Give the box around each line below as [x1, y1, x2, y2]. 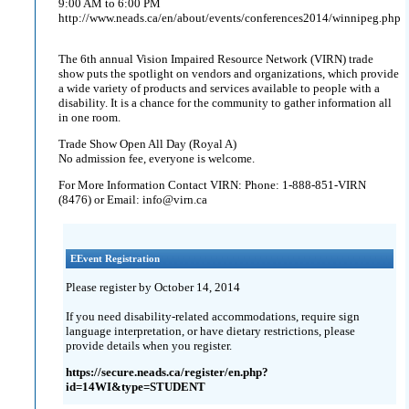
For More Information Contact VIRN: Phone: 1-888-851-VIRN [58, 178, 366, 192]
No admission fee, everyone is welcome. [58, 152, 255, 165]
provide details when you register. [66, 338, 232, 352]
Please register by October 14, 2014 [66, 279, 240, 294]
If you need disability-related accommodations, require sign [66, 309, 360, 323]
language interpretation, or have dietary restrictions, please [66, 323, 355, 338]
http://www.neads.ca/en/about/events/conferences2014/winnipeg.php [58, 11, 401, 25]
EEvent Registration [70, 253, 160, 264]
